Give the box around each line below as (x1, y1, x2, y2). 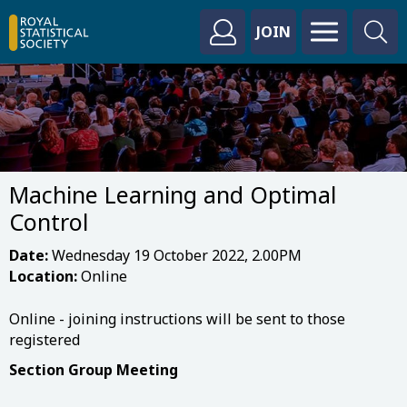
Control (9, 206, 88, 237)
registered (9, 330, 80, 350)
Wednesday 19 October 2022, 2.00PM (48, 245, 302, 265)
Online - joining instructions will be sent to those (9, 309, 345, 329)
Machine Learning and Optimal (9, 179, 336, 210)
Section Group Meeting (9, 360, 178, 380)
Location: (9, 266, 77, 286)
